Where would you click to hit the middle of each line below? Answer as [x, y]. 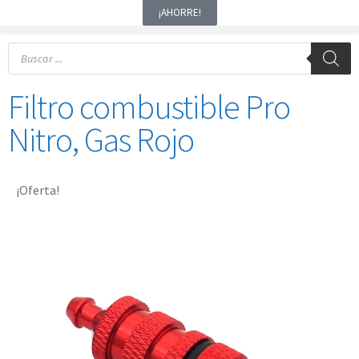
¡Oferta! [38, 190]
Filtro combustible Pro [149, 107]
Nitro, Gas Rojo [101, 139]
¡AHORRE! [179, 12]
